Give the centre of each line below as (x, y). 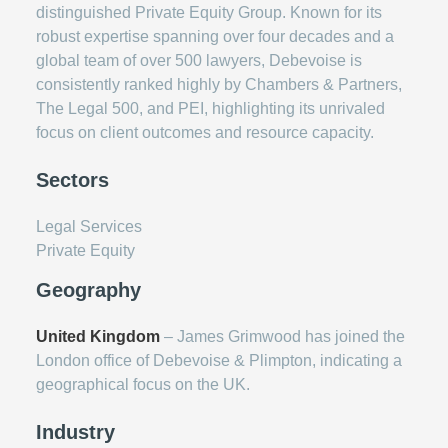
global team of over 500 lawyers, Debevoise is (199, 60)
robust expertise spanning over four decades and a (215, 36)
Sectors (72, 179)
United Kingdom (98, 336)
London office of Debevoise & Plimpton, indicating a (219, 360)
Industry (75, 431)
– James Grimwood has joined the (282, 336)
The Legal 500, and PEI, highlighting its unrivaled (210, 108)
